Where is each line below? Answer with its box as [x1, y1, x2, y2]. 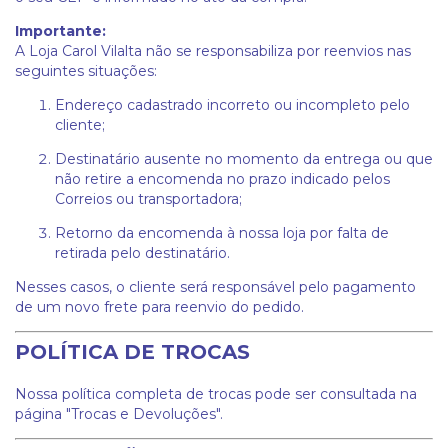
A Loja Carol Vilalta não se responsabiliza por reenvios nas [15, 42, 411, 60]
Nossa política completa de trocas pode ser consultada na [15, 385, 417, 403]
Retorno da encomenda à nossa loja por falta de [55, 224, 389, 242]
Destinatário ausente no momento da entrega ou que [55, 150, 433, 168]
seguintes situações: [15, 62, 157, 80]
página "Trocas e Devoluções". [15, 405, 223, 423]
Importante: [15, 22, 106, 40]
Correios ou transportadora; [55, 190, 242, 208]
